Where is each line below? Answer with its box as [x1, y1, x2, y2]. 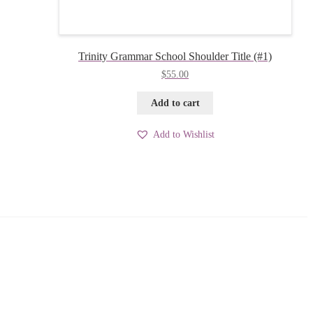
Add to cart [150, 97, 200, 108]
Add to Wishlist [153, 129, 215, 140]
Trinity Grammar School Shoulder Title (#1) [78, 50, 272, 63]
